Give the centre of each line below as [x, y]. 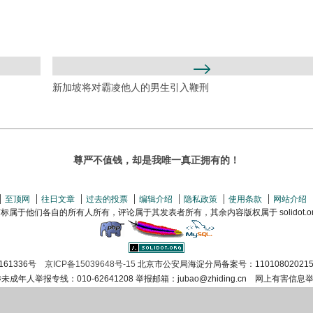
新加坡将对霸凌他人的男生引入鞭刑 [131, 87]
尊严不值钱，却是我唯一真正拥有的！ [156, 160]
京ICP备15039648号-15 [90, 264]
